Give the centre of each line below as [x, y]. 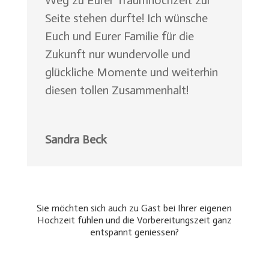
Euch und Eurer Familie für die [119, 36]
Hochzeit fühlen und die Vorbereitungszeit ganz [134, 220]
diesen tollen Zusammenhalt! [116, 90]
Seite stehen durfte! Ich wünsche [126, 18]
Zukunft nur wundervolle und [117, 54]
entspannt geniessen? [134, 232]
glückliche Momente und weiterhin [131, 72]
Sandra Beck [76, 139]
